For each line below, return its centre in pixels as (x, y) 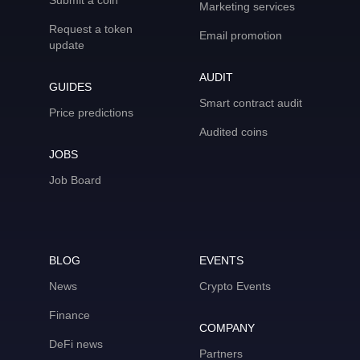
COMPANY (227, 328)
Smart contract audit (251, 103)
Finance (69, 315)
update (66, 45)
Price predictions (91, 112)
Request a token (90, 29)
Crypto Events (235, 286)
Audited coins (233, 132)
